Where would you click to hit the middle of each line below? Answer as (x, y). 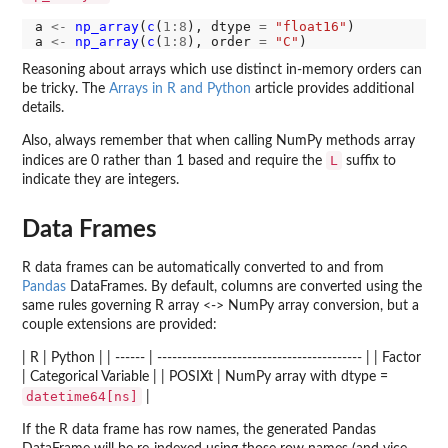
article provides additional (332, 89)
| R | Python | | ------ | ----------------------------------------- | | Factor (221, 357)
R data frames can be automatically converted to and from (203, 267)
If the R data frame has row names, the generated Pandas (199, 429)
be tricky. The (65, 89)
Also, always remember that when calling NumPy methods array (218, 141)
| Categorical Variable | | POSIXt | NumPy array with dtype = (205, 376)
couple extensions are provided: (119, 324)
